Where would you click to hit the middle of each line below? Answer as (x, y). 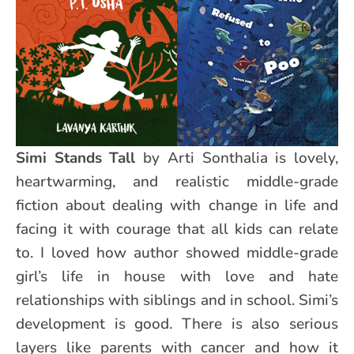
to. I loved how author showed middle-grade (177, 252)
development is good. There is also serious (177, 324)
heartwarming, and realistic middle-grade (177, 181)
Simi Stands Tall (80, 158)
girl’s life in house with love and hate (177, 276)
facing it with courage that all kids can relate (177, 229)
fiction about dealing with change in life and (177, 205)
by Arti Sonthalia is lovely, (241, 158)
